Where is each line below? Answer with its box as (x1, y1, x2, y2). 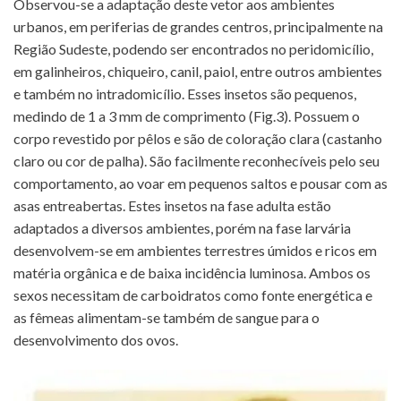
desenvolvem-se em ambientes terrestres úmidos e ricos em (13, 241, 377, 259)
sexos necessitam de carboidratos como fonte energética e (13, 286, 372, 303)
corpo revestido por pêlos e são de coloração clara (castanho (13, 129, 382, 147)
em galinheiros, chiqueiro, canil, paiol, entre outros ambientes (13, 62, 382, 80)
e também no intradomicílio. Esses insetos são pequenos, (13, 84, 356, 102)
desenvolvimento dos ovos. (13, 330, 178, 348)
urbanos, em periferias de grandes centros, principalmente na (13, 17, 383, 35)
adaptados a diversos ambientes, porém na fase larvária (13, 218, 351, 236)
